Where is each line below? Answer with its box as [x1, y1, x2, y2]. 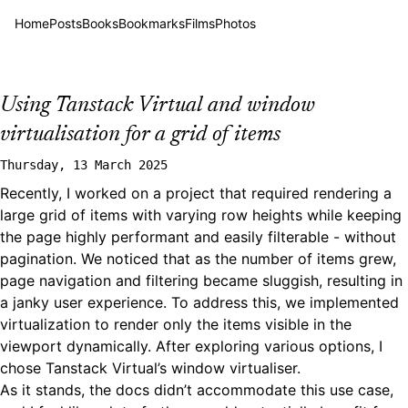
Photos [215, 15, 256, 31]
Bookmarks [118, 15, 185, 31]
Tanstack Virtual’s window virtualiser [46, 359, 297, 377]
